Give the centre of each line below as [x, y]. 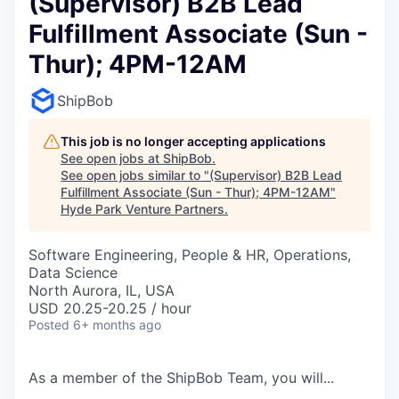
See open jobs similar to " [135, 175]
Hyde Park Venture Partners [142, 209]
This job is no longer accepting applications [193, 141]
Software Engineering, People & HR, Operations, [190, 255]
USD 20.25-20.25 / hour [110, 308]
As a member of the [98, 378]
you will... [303, 378]
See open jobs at [112, 158]
